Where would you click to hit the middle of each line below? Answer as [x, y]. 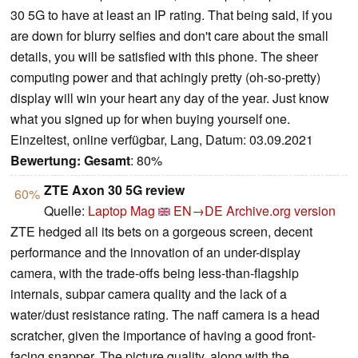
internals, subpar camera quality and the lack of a [149, 294]
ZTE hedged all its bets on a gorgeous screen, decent [161, 232]
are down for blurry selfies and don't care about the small [169, 36]
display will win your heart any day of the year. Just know [170, 98]
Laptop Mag [121, 211]
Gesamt [107, 161]
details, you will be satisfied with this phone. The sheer [164, 57]
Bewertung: [46, 161]
